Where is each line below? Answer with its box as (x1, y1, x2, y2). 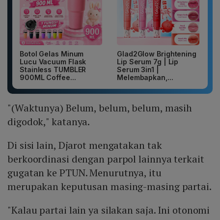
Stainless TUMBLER (20, 65, 86, 74)
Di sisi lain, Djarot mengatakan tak (7, 138, 162, 152)
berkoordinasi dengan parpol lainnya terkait (7, 152, 204, 165)
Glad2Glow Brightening (117, 49, 196, 58)
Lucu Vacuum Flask (20, 57, 86, 66)
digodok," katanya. (7, 114, 90, 128)
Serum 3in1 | (117, 65, 159, 74)
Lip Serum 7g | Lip (117, 57, 179, 66)
